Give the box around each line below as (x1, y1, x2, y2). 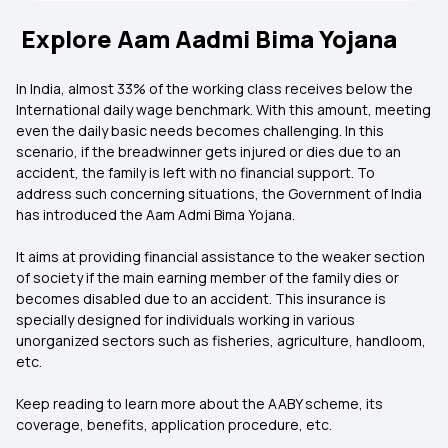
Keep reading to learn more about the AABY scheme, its (16, 394, 383, 413)
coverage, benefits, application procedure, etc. (16, 415, 335, 434)
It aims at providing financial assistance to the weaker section (16, 247, 425, 266)
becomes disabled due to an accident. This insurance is (16, 289, 386, 308)
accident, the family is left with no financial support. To (16, 163, 375, 182)
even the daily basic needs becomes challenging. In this (16, 121, 384, 140)
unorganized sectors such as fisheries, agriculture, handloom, (16, 331, 426, 350)
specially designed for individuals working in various (16, 310, 355, 329)
